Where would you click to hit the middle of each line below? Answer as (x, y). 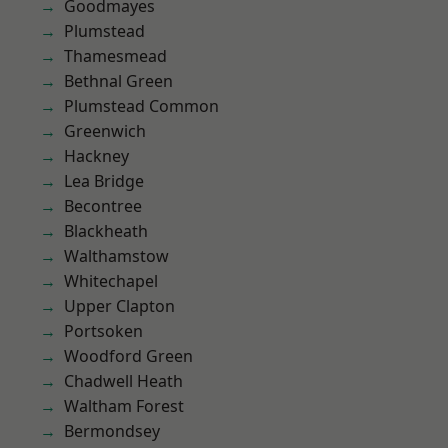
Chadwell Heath (123, 381)
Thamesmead (115, 56)
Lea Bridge (104, 181)
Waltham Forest (124, 406)
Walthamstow (116, 256)
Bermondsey (112, 431)
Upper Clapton (119, 306)
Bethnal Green (118, 81)
